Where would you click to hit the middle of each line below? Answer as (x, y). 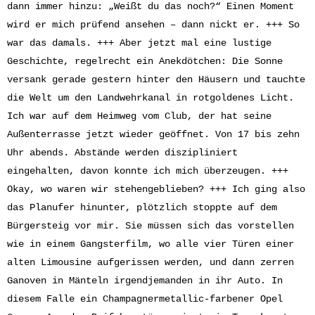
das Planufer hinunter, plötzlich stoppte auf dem (142, 207)
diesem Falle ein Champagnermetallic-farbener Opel (145, 298)
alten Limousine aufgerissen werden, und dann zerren (150, 262)
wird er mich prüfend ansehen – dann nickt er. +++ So (153, 24)
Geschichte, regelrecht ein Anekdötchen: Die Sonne (145, 61)
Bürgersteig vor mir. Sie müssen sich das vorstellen (150, 225)
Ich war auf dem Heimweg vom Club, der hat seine (139, 116)
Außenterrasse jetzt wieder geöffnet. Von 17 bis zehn (153, 134)
